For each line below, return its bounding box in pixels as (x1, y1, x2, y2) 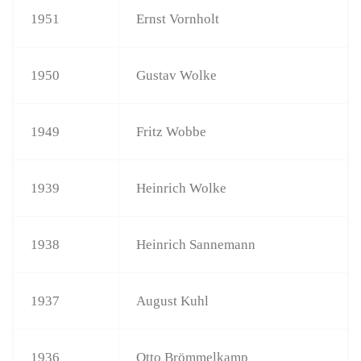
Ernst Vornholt (136, 10, 220, 27)
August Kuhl (136, 293, 210, 309)
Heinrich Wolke (136, 180, 227, 196)
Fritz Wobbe (136, 123, 207, 139)
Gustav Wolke (136, 67, 218, 83)
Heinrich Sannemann (136, 236, 256, 252)
